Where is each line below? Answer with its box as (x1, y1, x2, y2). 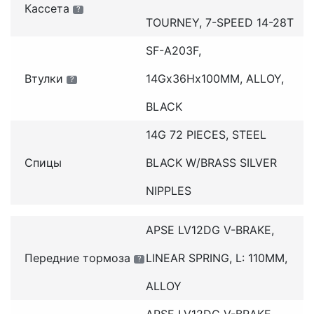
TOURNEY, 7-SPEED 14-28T (145, 15, 294, 29)
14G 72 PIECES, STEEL (145, 127, 266, 142)
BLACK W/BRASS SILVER (145, 155, 277, 170)
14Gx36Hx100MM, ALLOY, (145, 71, 284, 86)
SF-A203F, (145, 43, 201, 57)
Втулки (25, 71, 63, 86)
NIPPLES (145, 183, 191, 198)
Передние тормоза (25, 250, 130, 265)
